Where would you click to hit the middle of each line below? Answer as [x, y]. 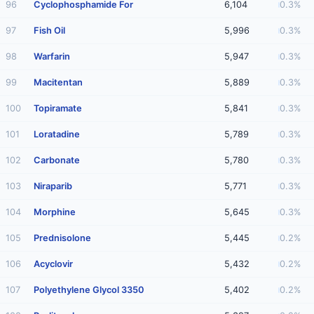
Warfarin [52, 56]
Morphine [55, 212]
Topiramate [58, 108]
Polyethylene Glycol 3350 [89, 290]
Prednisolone [62, 238]
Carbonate [57, 160]
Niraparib [53, 186]
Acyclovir [53, 264]
